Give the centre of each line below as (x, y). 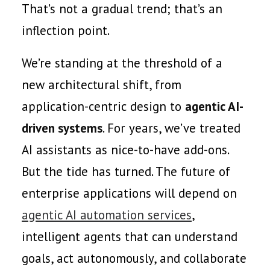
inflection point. (66, 30)
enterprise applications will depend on (129, 193)
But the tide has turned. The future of (126, 171)
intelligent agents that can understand (130, 237)
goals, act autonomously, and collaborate (134, 258)
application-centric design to (103, 106)
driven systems (62, 128)
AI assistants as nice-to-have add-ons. (125, 150)
